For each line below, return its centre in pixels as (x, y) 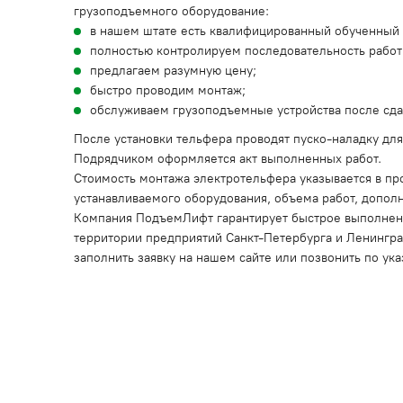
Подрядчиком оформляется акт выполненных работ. (228, 159)
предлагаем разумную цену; (173, 71)
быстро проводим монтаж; (168, 90)
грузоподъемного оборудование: (171, 11)
